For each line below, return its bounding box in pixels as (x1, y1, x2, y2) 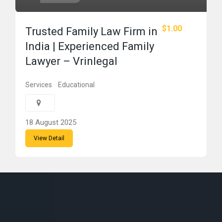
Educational (58, 81, 95, 89)
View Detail (34, 135, 64, 142)
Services (25, 81, 52, 89)
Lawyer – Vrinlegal (25, 55, 117, 67)
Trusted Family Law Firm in (25, 25, 158, 38)
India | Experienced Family (25, 40, 154, 53)
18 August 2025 (25, 118, 76, 127)
